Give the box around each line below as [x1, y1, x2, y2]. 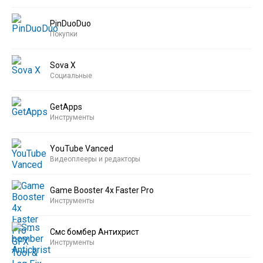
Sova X [50, 60, 76, 70]
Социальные [50, 71, 92, 80]
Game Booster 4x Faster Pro [50, 185, 154, 195]
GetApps [50, 102, 82, 112]
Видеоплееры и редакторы [50, 154, 140, 163]
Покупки [50, 29, 77, 38]
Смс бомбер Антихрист [50, 227, 139, 237]
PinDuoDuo [50, 18, 91, 28]
